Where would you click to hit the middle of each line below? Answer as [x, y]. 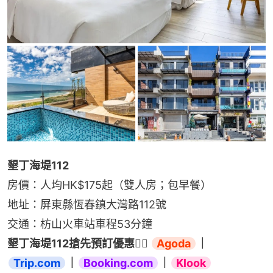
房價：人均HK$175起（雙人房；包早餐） [109, 185]
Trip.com [37, 263]
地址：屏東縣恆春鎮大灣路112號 [87, 205]
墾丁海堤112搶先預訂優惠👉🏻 [79, 244]
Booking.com [118, 263]
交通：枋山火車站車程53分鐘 [80, 224]
